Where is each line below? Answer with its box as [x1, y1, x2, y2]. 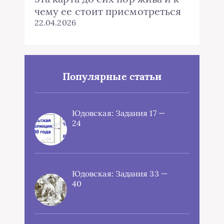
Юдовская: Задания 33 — [72, 168, 167, 179]
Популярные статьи [62, 70, 162, 83]
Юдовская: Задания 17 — [72, 108, 165, 118]
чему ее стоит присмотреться [34, 5, 181, 18]
